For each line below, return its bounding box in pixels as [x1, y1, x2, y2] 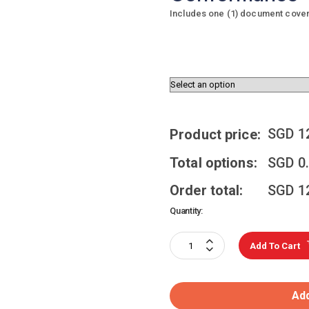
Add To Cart [250, 240, 300, 251]
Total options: [170, 154, 257, 171]
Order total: [170, 182, 243, 199]
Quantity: [170, 206, 203, 216]
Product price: [170, 126, 261, 143]
